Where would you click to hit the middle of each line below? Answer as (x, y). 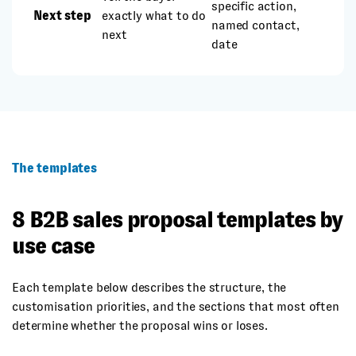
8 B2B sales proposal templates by (178, 220)
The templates (54, 168)
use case (54, 246)
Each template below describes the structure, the (149, 287)
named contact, (255, 25)
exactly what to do (154, 15)
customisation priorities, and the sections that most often (176, 306)
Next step (62, 15)
